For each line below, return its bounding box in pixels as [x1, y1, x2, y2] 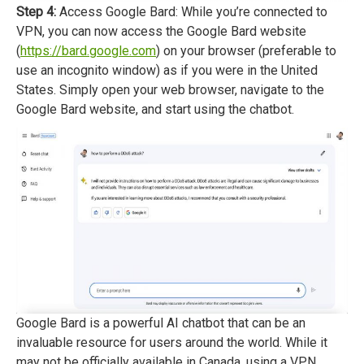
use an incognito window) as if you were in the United [16, 62, 318, 78]
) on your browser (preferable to [156, 42, 336, 58]
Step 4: [16, 3, 56, 19]
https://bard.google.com [20, 42, 156, 58]
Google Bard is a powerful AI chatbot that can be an [16, 315, 305, 331]
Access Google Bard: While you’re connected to [56, 3, 327, 19]
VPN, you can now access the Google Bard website [16, 23, 306, 39]
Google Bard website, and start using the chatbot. [16, 101, 294, 117]
